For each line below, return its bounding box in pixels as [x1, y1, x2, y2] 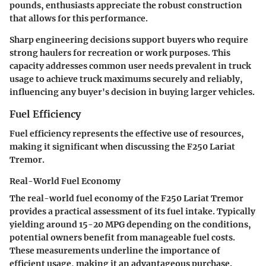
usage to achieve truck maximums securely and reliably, [9, 74, 243, 85]
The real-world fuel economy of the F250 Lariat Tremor [9, 192, 243, 204]
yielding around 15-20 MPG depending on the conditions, [9, 218, 251, 230]
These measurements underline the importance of [9, 245, 220, 256]
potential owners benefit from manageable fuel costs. [9, 232, 235, 243]
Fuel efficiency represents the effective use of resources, [9, 128, 244, 139]
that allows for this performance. [9, 13, 148, 24]
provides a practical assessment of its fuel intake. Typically [9, 205, 255, 217]
